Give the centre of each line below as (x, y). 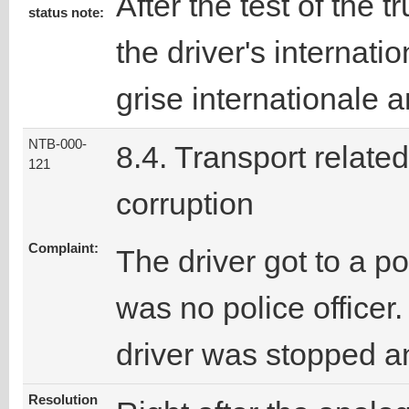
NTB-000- (58, 145)
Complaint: (63, 249)
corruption (185, 204)
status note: (66, 13)
